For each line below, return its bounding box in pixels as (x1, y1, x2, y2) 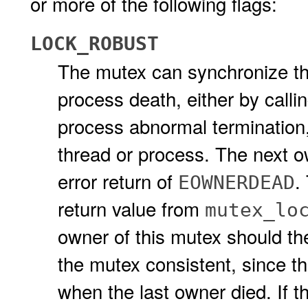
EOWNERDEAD (178, 171, 295, 194)
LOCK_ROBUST (30, 32, 159, 55)
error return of (58, 167, 178, 195)
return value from (58, 195, 205, 222)
